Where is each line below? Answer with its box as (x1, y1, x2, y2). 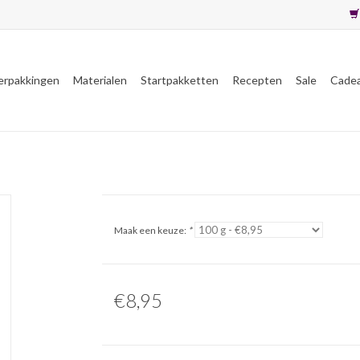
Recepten (232, 73, 282, 87)
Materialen (73, 73, 127, 87)
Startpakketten (141, 73, 219, 87)
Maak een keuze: (113, 224, 188, 236)
